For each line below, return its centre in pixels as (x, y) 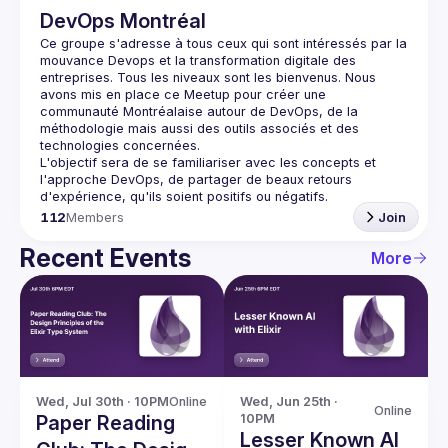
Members (95, 217)
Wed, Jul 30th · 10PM (102, 401)
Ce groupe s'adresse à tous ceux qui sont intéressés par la (223, 43)
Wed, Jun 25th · (289, 401)
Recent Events (105, 258)
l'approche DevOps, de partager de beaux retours (196, 179)
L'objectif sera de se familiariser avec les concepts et (208, 162)
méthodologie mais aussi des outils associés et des (199, 128)
